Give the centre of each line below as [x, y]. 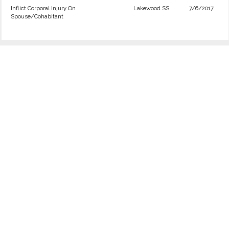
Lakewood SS [151, 8]
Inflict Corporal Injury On [43, 8]
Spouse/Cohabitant [37, 16]
